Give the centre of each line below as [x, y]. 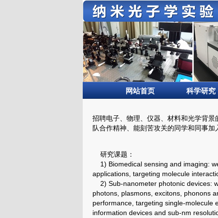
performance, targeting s [130, 203]
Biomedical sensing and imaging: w [163, 164]
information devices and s [132, 213]
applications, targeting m [130, 174]
